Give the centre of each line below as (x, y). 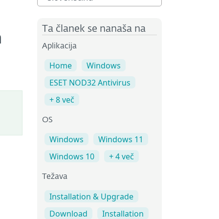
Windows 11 (121, 140)
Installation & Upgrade (91, 196)
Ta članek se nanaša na (94, 29)
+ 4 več (121, 157)
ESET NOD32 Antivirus (90, 83)
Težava (55, 177)
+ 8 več (62, 100)
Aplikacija (59, 46)
